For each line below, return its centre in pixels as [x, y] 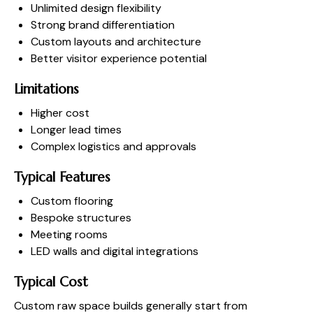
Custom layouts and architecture [116, 41]
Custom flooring [72, 201]
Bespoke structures [81, 217]
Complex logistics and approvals [114, 146]
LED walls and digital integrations [115, 251]
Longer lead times [76, 129]
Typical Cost [51, 281]
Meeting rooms [69, 234]
